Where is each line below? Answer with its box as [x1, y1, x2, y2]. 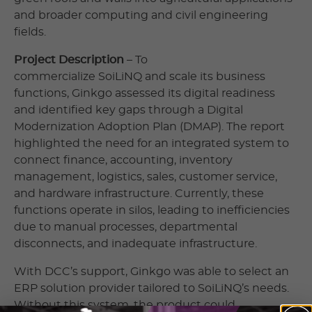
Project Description [14, 54, 124, 65]
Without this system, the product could [14, 299, 235, 311]
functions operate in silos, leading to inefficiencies [14, 204, 290, 216]
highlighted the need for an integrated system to [14, 137, 289, 149]
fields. [14, 26, 49, 38]
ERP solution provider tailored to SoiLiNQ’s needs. [14, 282, 289, 294]
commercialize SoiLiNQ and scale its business [14, 70, 265, 82]
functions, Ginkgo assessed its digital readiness [14, 87, 275, 99]
